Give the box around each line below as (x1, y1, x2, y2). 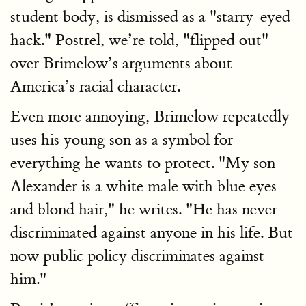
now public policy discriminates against (10, 246, 264, 266)
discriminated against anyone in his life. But (10, 223, 293, 243)
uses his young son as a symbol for (10, 130, 233, 150)
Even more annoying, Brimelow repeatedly (10, 107, 290, 127)
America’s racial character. (10, 76, 180, 97)
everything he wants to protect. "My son (10, 153, 275, 173)
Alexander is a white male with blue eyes (10, 176, 277, 197)
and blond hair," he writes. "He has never (10, 199, 277, 220)
